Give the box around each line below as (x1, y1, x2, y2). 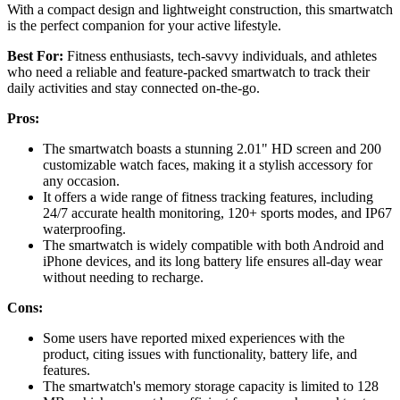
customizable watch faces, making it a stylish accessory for (43, 156, 372, 172)
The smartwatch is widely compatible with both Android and (43, 237, 384, 253)
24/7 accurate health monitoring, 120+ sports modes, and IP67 (43, 204, 392, 221)
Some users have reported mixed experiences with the (43, 329, 345, 346)
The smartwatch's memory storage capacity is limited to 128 (43, 378, 379, 394)
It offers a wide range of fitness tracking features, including (43, 188, 373, 204)
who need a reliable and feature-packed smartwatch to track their (7, 63, 370, 79)
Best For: (7, 47, 63, 63)
